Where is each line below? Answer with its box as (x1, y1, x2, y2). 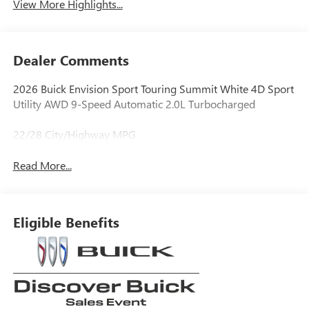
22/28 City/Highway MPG (12, 127, 136, 142)
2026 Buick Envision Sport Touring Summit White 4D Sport (12, 81, 294, 97)
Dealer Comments (12, 50, 129, 70)
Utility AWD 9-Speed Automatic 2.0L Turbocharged (12, 97, 255, 112)
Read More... (12, 158, 72, 173)
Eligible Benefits (12, 212, 119, 231)
